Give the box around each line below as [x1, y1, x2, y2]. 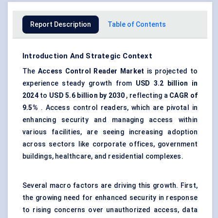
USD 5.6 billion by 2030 [49, 91, 125, 100]
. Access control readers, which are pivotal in [37, 104, 198, 112]
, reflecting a [124, 91, 170, 100]
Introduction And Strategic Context [22, 52, 152, 61]
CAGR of [169, 91, 198, 100]
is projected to [144, 67, 198, 75]
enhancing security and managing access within [22, 116, 198, 124]
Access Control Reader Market [38, 67, 145, 75]
